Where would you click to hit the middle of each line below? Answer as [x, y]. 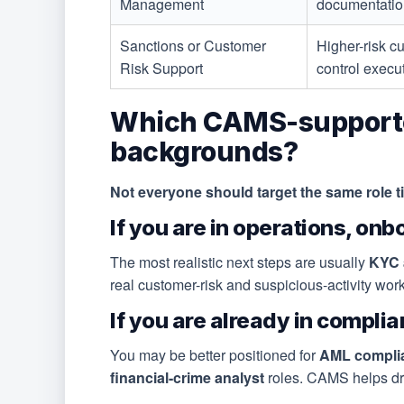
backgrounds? [204, 152]
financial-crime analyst [187, 378]
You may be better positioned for [215, 355]
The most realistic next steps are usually [239, 262]
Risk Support [161, 69]
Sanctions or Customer [193, 46]
